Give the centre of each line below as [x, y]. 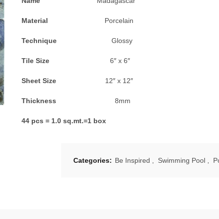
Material [63, 21]
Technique [66, 41]
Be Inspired [132, 160]
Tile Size [66, 61]
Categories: [93, 160]
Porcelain [119, 21]
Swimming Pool [181, 160]
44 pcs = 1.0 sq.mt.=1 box [64, 121]
